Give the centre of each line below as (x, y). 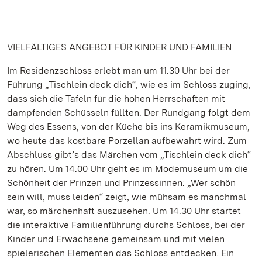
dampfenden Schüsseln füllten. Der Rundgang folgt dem (129, 113)
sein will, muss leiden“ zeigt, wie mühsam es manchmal (127, 197)
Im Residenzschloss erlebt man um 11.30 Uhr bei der (118, 70)
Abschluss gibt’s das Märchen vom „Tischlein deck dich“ (129, 155)
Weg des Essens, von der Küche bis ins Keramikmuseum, (128, 127)
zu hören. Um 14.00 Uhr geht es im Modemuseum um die (127, 169)
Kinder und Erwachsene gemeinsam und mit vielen (116, 239)
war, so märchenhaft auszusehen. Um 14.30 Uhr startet (124, 211)
